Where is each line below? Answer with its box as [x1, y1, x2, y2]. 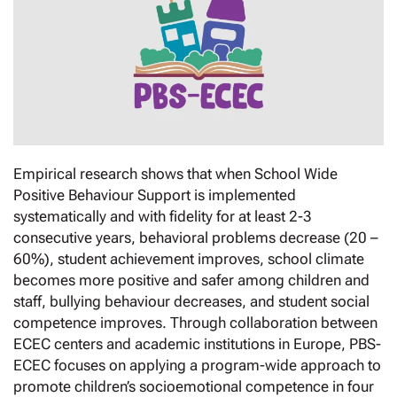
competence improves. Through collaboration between [13, 313, 378, 331]
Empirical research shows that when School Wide [13, 164, 338, 183]
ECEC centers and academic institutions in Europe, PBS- [13, 334, 381, 353]
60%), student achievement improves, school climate [13, 249, 364, 268]
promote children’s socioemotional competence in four [13, 377, 374, 395]
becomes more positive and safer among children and [13, 270, 370, 289]
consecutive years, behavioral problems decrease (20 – [13, 228, 378, 246]
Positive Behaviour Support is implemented [13, 185, 296, 204]
